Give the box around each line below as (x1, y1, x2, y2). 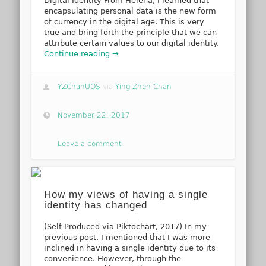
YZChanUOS (58, 83, 101, 91)
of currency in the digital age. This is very (44, 17, 205, 27)
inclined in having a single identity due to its (44, 243, 216, 253)
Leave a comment (58, 140, 122, 148)
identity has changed (44, 199, 148, 211)
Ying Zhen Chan (115, 83, 172, 91)
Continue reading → (44, 49, 119, 59)
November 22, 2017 (58, 111, 131, 120)
